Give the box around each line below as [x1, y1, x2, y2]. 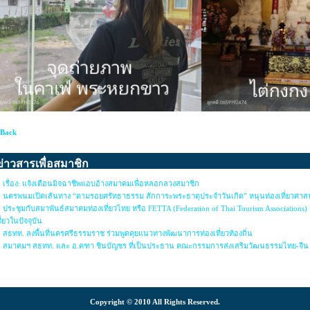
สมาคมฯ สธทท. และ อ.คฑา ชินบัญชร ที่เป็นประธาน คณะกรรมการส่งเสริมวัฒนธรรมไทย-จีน [2, 241, 309, 250]
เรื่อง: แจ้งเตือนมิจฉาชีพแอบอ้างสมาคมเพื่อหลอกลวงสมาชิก [2, 179, 199, 188]
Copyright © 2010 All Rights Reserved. [90, 298, 220, 306]
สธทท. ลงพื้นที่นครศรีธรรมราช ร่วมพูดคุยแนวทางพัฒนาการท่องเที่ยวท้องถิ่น [2, 229, 253, 237]
